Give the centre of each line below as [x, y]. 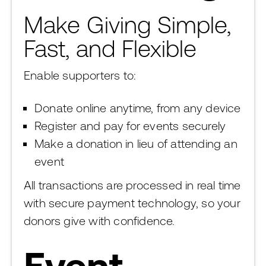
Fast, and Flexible [110, 48]
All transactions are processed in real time [132, 185]
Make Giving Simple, [127, 25]
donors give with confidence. [99, 221]
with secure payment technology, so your [132, 203]
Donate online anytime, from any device [138, 108]
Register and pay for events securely [130, 126]
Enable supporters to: [80, 75]
